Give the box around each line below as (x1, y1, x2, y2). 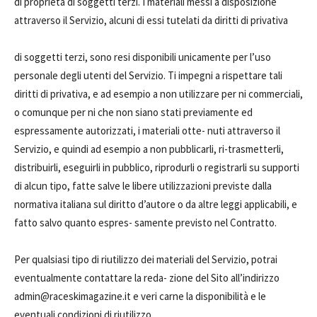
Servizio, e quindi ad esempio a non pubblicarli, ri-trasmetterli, (14, 142, 284, 156)
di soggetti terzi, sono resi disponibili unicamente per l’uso (14, 50, 271, 64)
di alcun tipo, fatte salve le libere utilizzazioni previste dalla (14, 179, 272, 192)
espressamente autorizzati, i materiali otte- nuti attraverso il (14, 124, 280, 137)
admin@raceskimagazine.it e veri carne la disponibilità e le (14, 289, 266, 303)
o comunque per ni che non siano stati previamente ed (14, 105, 253, 119)
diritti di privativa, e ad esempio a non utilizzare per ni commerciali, (14, 87, 303, 100)
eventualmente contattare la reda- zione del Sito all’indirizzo (14, 271, 279, 284)
